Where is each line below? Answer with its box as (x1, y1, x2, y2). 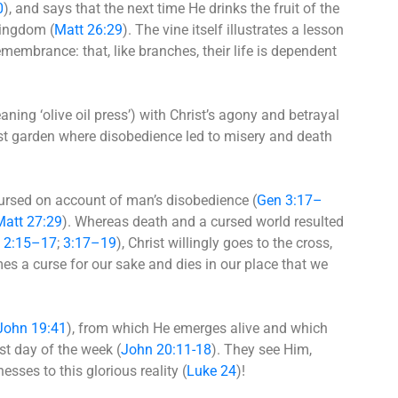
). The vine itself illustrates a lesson (123, 20, 344, 38)
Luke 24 (187, 362, 236, 379)
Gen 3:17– (257, 191, 322, 209)
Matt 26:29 (54, 20, 123, 38)
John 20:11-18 (121, 340, 211, 358)
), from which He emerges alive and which (67, 319, 328, 337)
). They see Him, (211, 340, 312, 358)
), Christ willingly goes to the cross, (116, 234, 332, 251)
